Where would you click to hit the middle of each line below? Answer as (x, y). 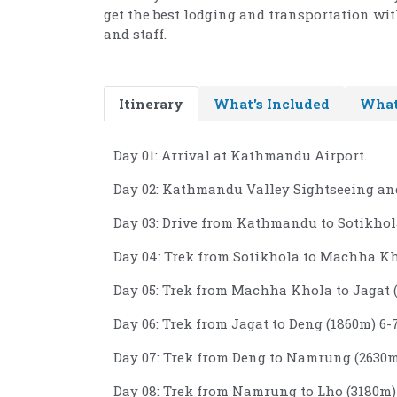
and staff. (135, 34)
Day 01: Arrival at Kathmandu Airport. (240, 156)
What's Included (272, 104)
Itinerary (151, 104)
